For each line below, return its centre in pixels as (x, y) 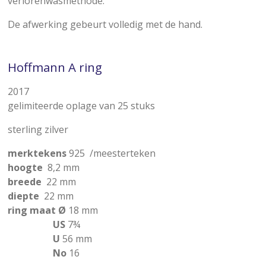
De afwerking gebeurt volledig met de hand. (105, 24)
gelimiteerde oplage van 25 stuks (81, 106)
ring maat (33, 210)
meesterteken (124, 153)
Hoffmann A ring (55, 67)
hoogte (25, 167)
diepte (23, 196)
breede (24, 182)
